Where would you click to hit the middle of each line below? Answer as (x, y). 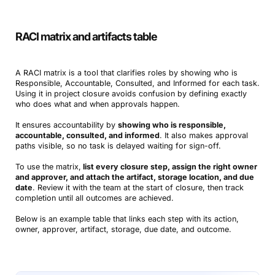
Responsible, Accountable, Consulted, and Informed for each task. (137, 83)
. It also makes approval (203, 135)
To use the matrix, (48, 166)
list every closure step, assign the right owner (169, 166)
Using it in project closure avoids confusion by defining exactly (131, 93)
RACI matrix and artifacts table (86, 36)
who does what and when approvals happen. (97, 104)
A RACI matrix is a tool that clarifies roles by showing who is (126, 72)
